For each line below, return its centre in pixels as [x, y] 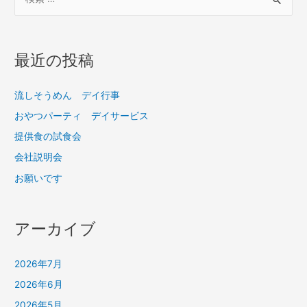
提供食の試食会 [48, 137]
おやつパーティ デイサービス [82, 115]
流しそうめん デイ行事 [67, 95]
